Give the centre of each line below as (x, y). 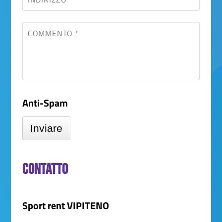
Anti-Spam (45, 103)
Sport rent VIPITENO (65, 205)
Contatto (45, 168)
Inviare (46, 128)
